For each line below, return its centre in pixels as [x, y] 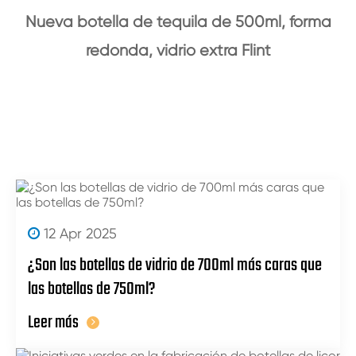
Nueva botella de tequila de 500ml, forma [178, 22]
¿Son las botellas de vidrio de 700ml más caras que [175, 266]
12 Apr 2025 [78, 234]
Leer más [53, 323]
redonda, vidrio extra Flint [178, 51]
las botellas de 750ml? [92, 290]
